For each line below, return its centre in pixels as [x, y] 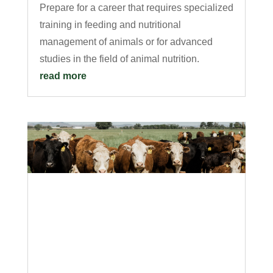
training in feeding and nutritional [110, 24]
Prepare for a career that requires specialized [136, 7]
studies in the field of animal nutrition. [119, 58]
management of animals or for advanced [126, 41]
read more [63, 76]
